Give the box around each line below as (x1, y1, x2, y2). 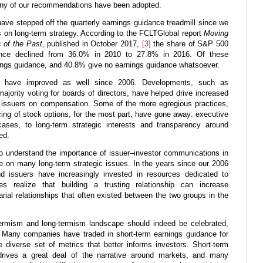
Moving (204, 29, 228, 38)
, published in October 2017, (42, 39, 142, 49)
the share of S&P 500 (150, 39, 229, 49)
